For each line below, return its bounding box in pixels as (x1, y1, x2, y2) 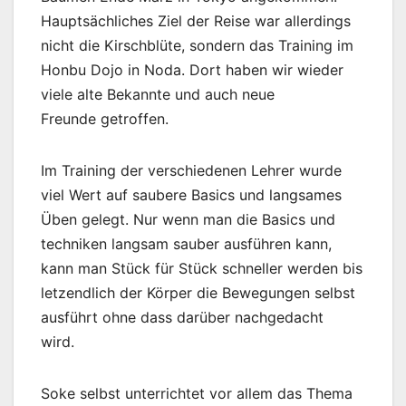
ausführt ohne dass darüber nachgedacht (41, 308, 324, 327)
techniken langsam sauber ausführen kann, (41, 235, 332, 254)
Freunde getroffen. (41, 110, 169, 129)
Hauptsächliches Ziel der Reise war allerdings (41, 12, 351, 31)
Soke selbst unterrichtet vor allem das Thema (41, 384, 353, 403)
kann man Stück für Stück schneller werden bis (41, 259, 362, 278)
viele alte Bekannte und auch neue (41, 85, 275, 104)
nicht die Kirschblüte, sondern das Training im (41, 36, 353, 55)
